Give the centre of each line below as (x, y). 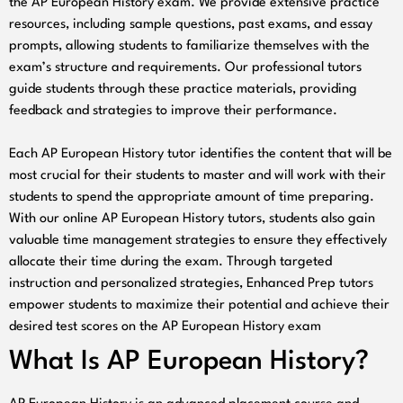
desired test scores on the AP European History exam (165, 327)
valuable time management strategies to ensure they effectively (198, 240)
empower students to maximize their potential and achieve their (199, 305)
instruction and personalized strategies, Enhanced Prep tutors (191, 283)
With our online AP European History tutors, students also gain (192, 219)
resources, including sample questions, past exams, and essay (191, 24)
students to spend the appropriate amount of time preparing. (192, 197)
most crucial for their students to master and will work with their (197, 175)
